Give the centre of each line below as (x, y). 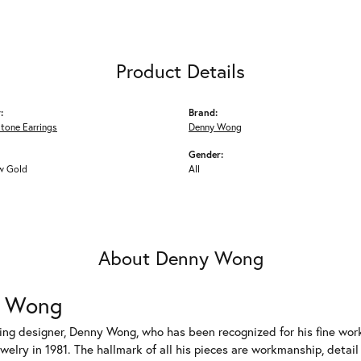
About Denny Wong (180, 258)
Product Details (180, 71)
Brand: (203, 112)
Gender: (206, 154)
